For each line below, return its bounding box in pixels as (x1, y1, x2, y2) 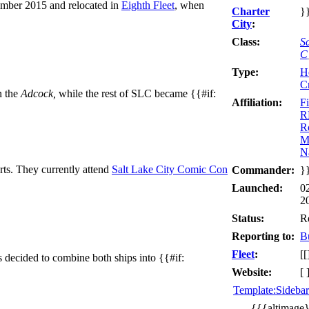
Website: (232, 266, 272, 278)
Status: (232, 212, 264, 224)
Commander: (232, 163, 295, 176)
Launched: (232, 181, 283, 194)
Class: (232, 35, 260, 48)
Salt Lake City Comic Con (112, 163, 228, 175)
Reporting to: (232, 230, 295, 242)
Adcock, (21, 87, 56, 99)
